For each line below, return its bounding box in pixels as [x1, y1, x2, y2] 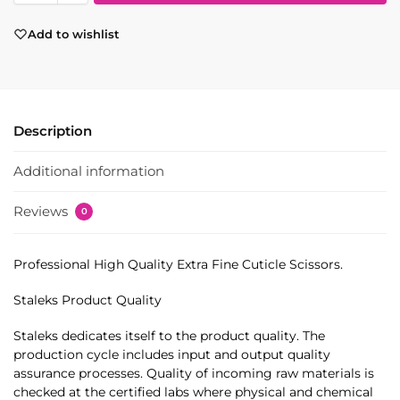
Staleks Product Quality [13, 292, 162, 309]
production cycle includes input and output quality [13, 346, 330, 363]
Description [13, 121, 92, 139]
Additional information [13, 162, 164, 180]
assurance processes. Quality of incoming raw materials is [13, 365, 374, 382]
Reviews [13, 203, 71, 221]
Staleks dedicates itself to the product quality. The [13, 328, 325, 345]
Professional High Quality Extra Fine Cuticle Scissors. [13, 255, 343, 272]
